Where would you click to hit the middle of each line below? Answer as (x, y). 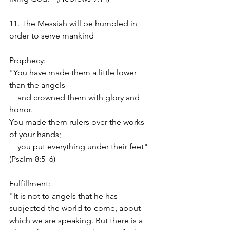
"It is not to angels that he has (64, 196)
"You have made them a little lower (74, 72)
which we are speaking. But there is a (77, 220)
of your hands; (35, 134)
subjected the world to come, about (76, 208)
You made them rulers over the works (78, 122)
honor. (21, 109)
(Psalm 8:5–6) (32, 159)
